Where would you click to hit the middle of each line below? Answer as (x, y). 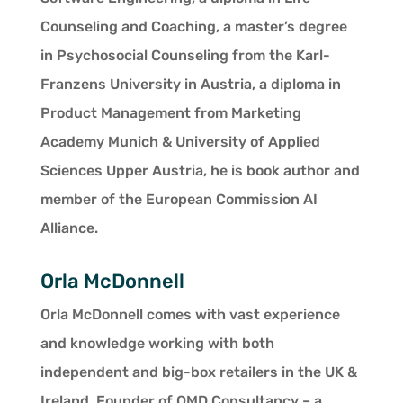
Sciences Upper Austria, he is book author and (200, 170)
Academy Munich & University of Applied (180, 142)
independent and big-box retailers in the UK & (198, 372)
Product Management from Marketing (170, 113)
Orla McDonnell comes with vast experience (190, 314)
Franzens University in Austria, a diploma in (190, 84)
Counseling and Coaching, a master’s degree (193, 27)
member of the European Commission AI (179, 199)
